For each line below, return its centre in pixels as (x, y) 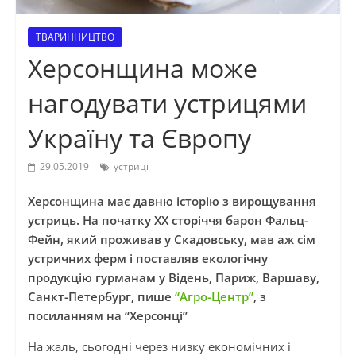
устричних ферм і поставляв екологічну (147, 259)
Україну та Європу (139, 138)
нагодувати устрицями (167, 103)
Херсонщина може (142, 68)
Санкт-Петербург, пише (101, 297)
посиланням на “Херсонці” (107, 316)
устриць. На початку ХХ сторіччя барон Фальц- (168, 221)
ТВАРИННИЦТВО (75, 37)
